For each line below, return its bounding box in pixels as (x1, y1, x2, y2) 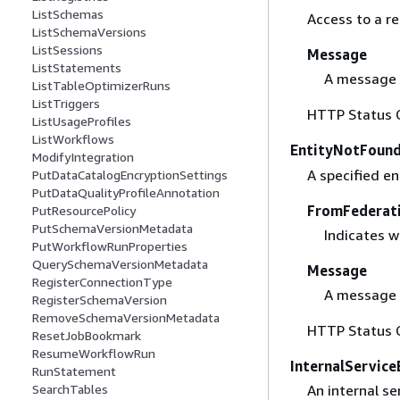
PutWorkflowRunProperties (32, 238, 187, 254)
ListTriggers (32, 96, 100, 112)
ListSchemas (32, 6, 104, 22)
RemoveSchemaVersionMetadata (32, 310, 220, 326)
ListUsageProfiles (32, 113, 131, 129)
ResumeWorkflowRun (32, 346, 155, 362)
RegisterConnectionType (32, 274, 172, 290)
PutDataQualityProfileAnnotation (32, 185, 220, 201)
